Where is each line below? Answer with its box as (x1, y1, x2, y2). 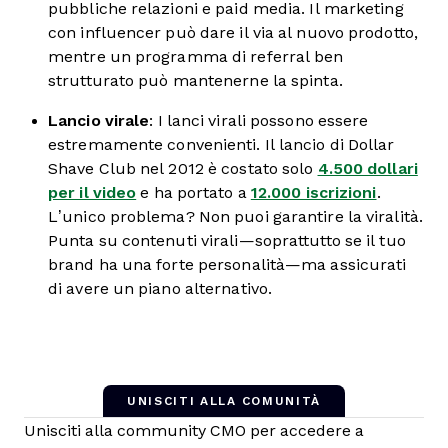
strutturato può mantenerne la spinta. (48, 71, 343, 89)
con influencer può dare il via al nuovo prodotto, (48, 23, 418, 41)
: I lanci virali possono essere (149, 111, 369, 129)
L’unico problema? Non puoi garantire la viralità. (48, 207, 423, 225)
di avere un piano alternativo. (48, 279, 273, 297)
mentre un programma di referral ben (48, 47, 344, 65)
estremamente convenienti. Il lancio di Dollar (48, 135, 395, 153)
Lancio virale (48, 111, 150, 129)
